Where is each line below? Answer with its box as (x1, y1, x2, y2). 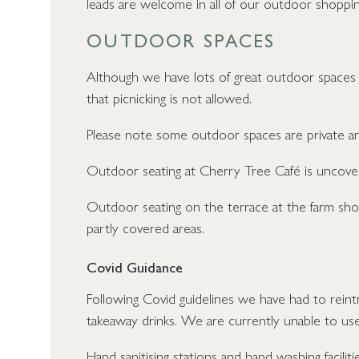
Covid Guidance (87, 256, 184, 277)
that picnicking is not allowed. (87, 87, 252, 107)
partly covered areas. (87, 217, 205, 237)
